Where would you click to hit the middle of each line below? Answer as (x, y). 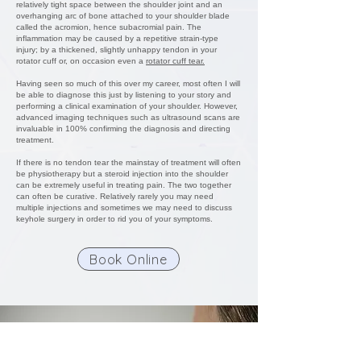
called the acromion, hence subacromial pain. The (109, 27)
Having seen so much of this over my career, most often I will (128, 83)
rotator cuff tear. (175, 61)
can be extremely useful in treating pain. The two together (124, 185)
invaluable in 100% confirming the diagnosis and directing (123, 129)
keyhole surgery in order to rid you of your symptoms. (114, 219)
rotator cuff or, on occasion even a (81, 61)
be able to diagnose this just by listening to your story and (124, 95)
